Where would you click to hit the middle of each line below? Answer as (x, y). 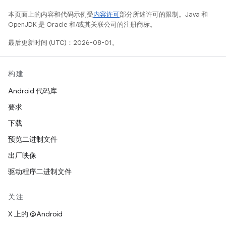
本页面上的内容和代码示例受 (51, 14)
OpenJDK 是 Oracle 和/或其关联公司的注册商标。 (82, 24)
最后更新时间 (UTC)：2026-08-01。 (63, 43)
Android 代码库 (33, 91)
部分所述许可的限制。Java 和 (164, 14)
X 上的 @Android (35, 214)
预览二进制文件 (33, 139)
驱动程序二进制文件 (40, 172)
